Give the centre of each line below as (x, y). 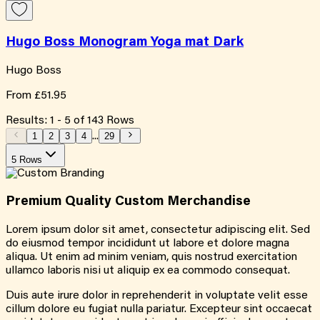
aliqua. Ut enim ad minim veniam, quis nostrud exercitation (151, 257)
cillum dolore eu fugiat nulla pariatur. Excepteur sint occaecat (159, 310)
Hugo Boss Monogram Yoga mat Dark (125, 43)
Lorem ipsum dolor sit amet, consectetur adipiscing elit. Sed (158, 230)
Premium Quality (60, 202)
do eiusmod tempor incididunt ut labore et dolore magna (147, 244)
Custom (139, 202)
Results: (28, 120)
